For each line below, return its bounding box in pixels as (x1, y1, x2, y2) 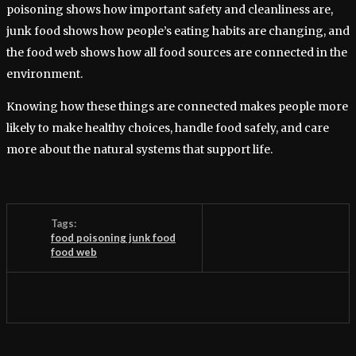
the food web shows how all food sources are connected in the (6, 44, 347, 60)
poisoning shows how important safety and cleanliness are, (6, 2, 333, 17)
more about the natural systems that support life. (6, 141, 273, 157)
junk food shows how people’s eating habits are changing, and (6, 23, 350, 38)
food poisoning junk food (51, 230, 176, 244)
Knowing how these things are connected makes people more (6, 99, 348, 114)
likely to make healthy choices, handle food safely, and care (6, 120, 329, 135)
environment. (6, 66, 83, 81)
